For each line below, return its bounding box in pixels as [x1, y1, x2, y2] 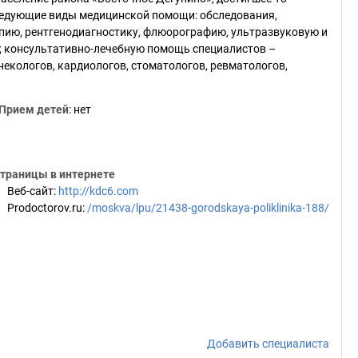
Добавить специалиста [207, 337, 329, 350]
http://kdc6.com [58, 185, 138, 197]
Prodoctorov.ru [7, 201, 82, 214]
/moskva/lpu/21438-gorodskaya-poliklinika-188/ [87, 201, 329, 214]
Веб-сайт [7, 185, 54, 197]
